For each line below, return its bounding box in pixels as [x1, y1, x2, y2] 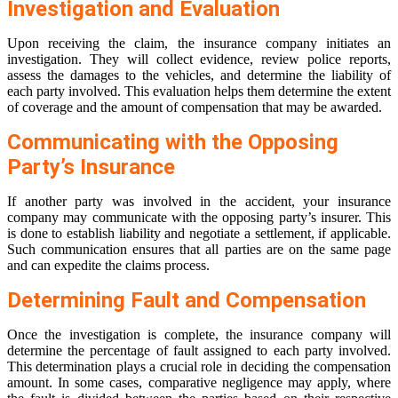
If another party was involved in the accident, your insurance [7, 194, 391, 210]
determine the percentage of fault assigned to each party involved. [7, 343, 391, 359]
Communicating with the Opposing [7, 130, 338, 155]
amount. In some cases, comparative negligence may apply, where [7, 375, 391, 391]
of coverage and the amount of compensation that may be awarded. [7, 99, 382, 115]
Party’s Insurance [7, 155, 175, 180]
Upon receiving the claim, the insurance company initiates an [7, 36, 391, 52]
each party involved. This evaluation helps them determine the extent [7, 84, 391, 99]
